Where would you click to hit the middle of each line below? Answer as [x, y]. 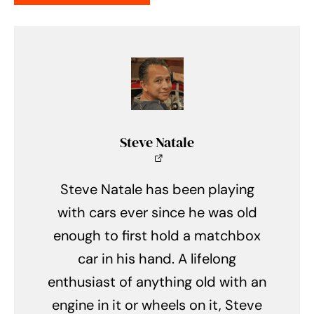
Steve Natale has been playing [157, 190]
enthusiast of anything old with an [157, 282]
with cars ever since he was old [157, 213]
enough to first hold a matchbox [157, 236]
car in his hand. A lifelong [157, 259]
